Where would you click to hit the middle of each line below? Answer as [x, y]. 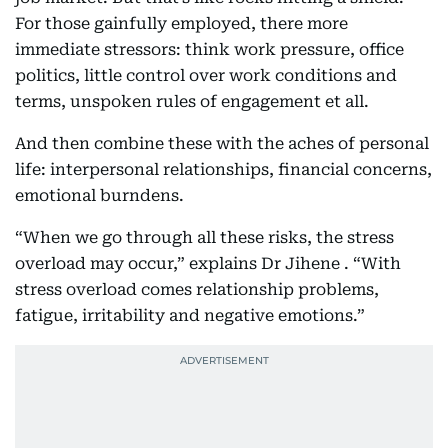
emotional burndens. [99, 195]
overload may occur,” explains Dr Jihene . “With [208, 263]
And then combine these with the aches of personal [222, 143]
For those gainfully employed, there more [181, 23]
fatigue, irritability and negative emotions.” [190, 315]
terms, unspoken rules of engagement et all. [192, 101]
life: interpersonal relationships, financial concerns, [223, 169]
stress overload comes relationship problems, [197, 289]
